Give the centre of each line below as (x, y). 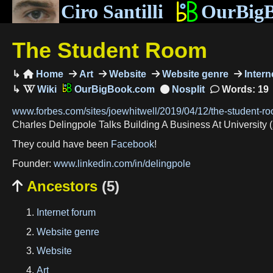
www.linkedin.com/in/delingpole (122, 163)
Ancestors (62, 186)
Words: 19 (244, 89)
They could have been (62, 144)
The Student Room (110, 50)
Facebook (133, 144)
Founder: (33, 163)
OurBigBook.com (113, 89)
